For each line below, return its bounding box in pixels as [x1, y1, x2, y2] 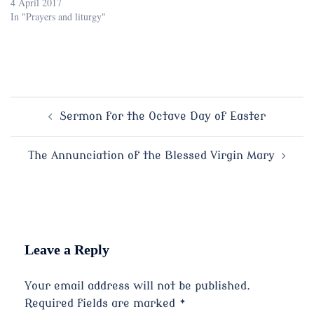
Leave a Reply [25, 241, 109, 257]
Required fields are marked [25, 296, 179, 310]
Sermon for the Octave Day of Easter [60, 109, 266, 123]
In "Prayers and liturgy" [11, 9, 106, 23]
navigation [11, 134, 86, 153]
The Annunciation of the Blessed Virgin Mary [28, 149, 275, 162]
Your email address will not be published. [25, 279, 250, 292]
